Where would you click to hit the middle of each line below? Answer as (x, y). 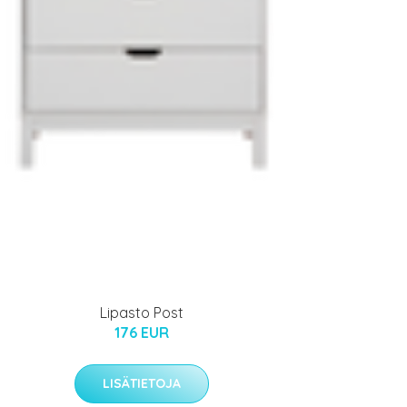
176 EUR (142, 332)
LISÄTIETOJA (142, 383)
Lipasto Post (142, 312)
